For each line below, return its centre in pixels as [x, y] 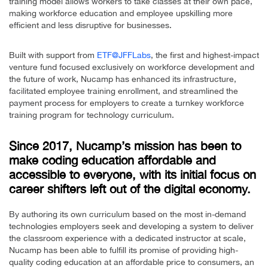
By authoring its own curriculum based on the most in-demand [127, 214]
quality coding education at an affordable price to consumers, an [132, 262]
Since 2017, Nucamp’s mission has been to [125, 145]
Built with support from [53, 55]
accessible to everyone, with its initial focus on [133, 174]
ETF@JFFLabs [124, 55]
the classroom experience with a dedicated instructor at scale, [127, 238]
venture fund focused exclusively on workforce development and [132, 67]
